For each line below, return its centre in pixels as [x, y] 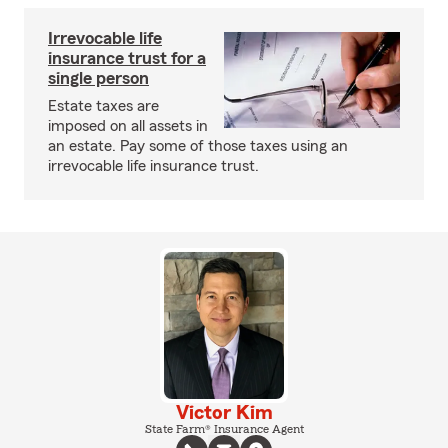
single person [98, 78]
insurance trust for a [127, 58]
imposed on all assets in [128, 126]
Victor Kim [224, 412]
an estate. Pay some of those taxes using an [198, 146]
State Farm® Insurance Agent [224, 428]
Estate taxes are [103, 106]
